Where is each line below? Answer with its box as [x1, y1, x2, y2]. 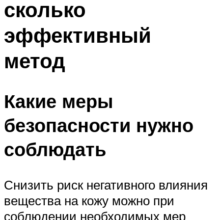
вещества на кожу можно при [4, 192, 174, 208]
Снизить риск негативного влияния [4, 176, 208, 192]
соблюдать [4, 137, 106, 162]
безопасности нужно [4, 113, 193, 137]
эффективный [4, 22, 151, 48]
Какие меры [4, 89, 113, 113]
